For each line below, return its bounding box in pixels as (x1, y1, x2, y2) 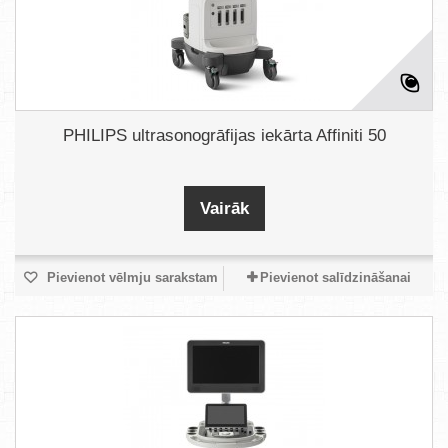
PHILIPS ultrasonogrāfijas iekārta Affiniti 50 (62, 126, 386, 145)
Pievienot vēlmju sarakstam (42, 270, 218, 285)
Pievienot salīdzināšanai (259, 270, 411, 285)
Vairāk (199, 199, 249, 218)
